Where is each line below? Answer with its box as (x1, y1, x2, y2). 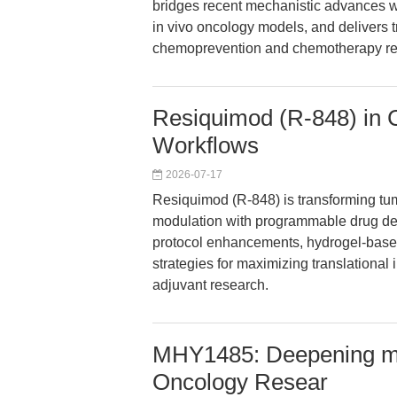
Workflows (152, 132, 259, 159)
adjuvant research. (152, 277, 269, 292)
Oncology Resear (152, 369, 328, 395)
